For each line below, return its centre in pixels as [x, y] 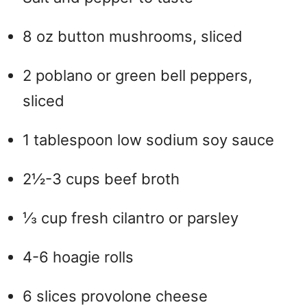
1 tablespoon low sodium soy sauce [148, 139]
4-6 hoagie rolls [78, 257]
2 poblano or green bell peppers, [137, 75]
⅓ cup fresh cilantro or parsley [131, 218]
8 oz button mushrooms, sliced [133, 36]
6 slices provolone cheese [115, 296]
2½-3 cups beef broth [101, 179]
